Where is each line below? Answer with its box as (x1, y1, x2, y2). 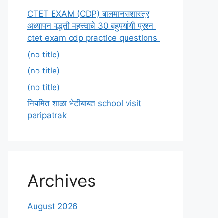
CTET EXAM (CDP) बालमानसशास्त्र (27, 9, 149, 18)
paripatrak (27, 110, 69, 120)
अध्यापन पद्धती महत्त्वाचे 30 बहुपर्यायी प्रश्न (27, 21, 156, 31)
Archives (27, 170, 96, 191)
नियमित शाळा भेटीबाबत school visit (27, 98, 141, 108)
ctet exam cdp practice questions (27, 33, 160, 43)
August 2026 (27, 201, 78, 211)
